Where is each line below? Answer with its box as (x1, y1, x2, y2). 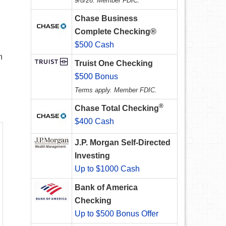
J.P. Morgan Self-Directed (75, 138, 171, 147)
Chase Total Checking (75, 104, 159, 113)
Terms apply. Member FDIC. (75, 86, 157, 94)
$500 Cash (75, 40, 114, 49)
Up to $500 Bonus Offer (75, 209, 158, 218)
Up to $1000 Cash (75, 164, 140, 174)
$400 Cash (75, 117, 114, 126)
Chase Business (75, 14, 138, 23)
